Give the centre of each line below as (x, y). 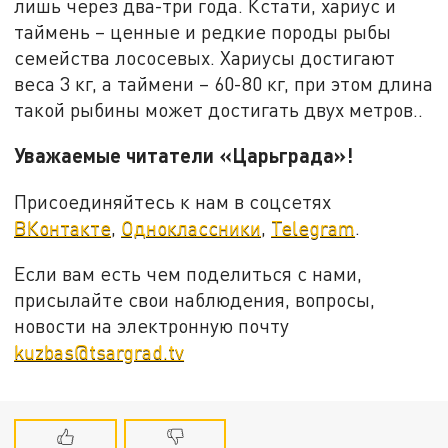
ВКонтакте (63, 228)
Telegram (313, 228)
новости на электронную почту (152, 325)
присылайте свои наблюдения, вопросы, (195, 299)
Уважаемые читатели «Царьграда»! (184, 155)
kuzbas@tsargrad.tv (99, 351)
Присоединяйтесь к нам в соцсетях (173, 202)
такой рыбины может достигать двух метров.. (219, 109)
